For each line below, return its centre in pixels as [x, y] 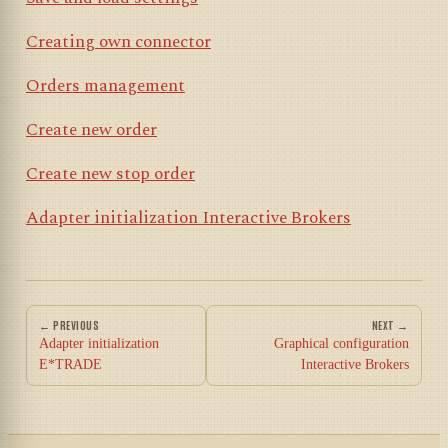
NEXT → [390, 324]
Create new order [91, 130]
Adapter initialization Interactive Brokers [188, 218]
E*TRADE [70, 364]
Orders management [105, 86]
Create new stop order [110, 174]
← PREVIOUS [69, 324]
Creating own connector [118, 42]
